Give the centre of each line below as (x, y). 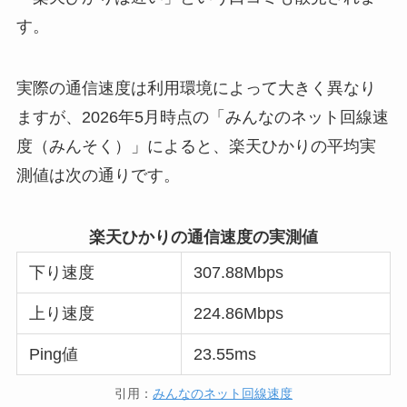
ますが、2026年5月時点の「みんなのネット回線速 (202, 117)
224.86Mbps (239, 313)
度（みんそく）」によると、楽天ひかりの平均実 (196, 146)
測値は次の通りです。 (98, 175)
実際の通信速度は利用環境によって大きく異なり (196, 88)
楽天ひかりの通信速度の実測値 (203, 237)
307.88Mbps (239, 272)
